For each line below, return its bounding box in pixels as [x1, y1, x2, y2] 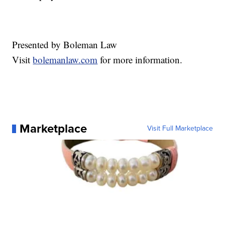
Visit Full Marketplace [147, 123, 213, 134]
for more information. [97, 53, 183, 66]
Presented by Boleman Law [12, 38, 118, 51]
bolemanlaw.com [33, 53, 98, 66]
